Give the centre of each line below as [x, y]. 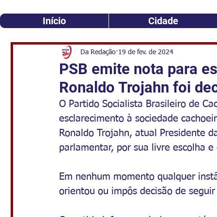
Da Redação [98, 52]
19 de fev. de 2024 [146, 52]
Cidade [163, 21]
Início [54, 21]
